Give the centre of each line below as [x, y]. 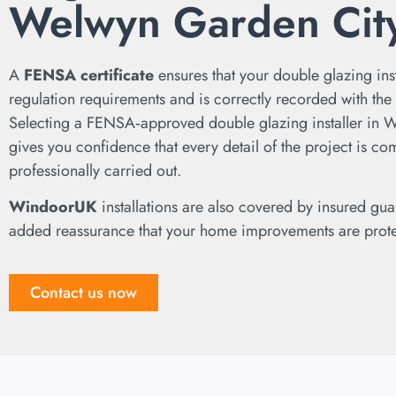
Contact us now [84, 292]
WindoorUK [53, 207]
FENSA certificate [89, 75]
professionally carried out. [95, 170]
